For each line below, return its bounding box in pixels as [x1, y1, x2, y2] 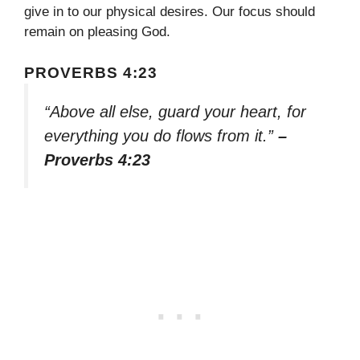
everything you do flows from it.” [44, 126, 278, 145]
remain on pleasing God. [24, 24, 170, 40]
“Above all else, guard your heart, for [44, 102, 306, 121]
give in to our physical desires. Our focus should [24, 4, 315, 20]
